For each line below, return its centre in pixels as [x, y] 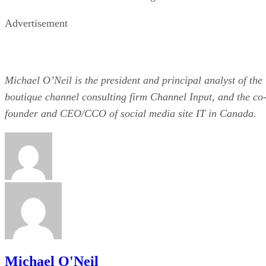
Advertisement [36, 23]
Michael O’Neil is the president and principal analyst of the [134, 80]
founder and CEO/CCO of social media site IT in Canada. [131, 113]
